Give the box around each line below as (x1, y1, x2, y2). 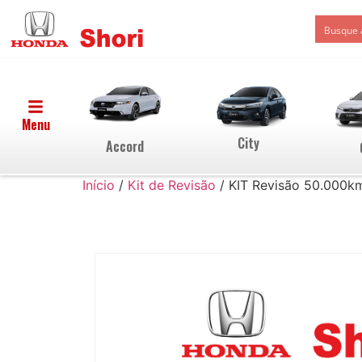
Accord (106, 136, 145, 156)
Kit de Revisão (128, 177, 216, 194)
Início (82, 177, 115, 194)
